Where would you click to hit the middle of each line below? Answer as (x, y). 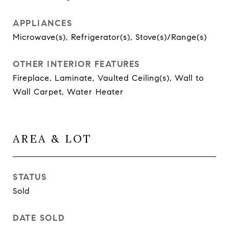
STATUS (30, 177)
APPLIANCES (42, 23)
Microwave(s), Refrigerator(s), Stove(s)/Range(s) (110, 37)
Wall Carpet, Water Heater (68, 92)
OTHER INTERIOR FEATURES (76, 64)
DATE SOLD (39, 218)
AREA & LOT (52, 139)
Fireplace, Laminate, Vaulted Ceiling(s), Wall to (108, 78)
